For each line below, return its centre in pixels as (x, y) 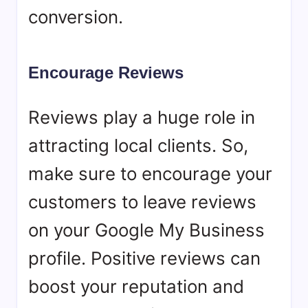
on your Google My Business (146, 230)
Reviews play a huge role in (142, 117)
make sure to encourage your (150, 174)
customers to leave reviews (142, 202)
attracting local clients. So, (138, 145)
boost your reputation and (136, 286)
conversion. (76, 17)
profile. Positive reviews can (144, 258)
